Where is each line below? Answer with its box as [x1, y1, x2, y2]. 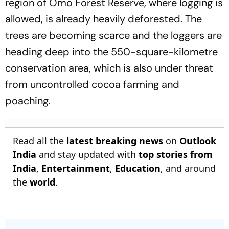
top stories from [139, 148, 213, 161]
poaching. [5, 94, 51, 107]
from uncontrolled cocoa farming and [5, 78, 179, 91]
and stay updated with [36, 148, 139, 161]
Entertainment [41, 162, 110, 174]
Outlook [179, 134, 216, 147]
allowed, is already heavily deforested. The [5, 12, 202, 26]
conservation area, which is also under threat [5, 61, 213, 75]
